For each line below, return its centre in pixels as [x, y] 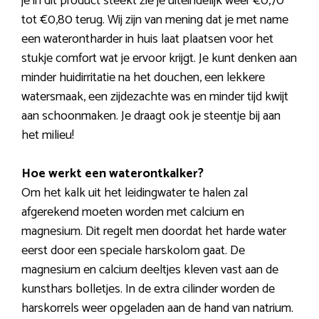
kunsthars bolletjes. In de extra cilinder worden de [148, 289]
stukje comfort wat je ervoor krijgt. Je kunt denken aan [159, 59]
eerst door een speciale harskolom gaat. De [133, 251]
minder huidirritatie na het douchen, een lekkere [143, 78]
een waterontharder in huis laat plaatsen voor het [147, 40]
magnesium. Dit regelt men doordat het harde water [154, 232]
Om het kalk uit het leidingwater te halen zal [135, 193]
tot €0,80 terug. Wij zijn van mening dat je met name [155, 20]
